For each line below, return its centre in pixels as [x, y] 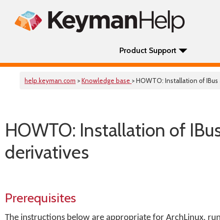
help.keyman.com [50, 81]
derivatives [47, 152]
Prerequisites [41, 198]
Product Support [148, 50]
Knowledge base [107, 81]
